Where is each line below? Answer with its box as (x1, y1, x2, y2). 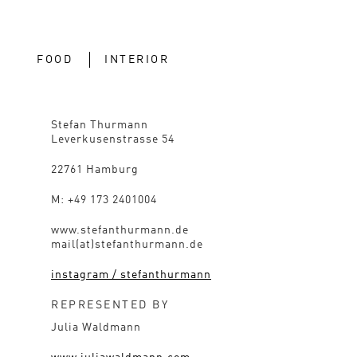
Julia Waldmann (51, 322, 141, 333)
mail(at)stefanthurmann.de (51, 239, 203, 250)
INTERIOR (104, 54, 169, 65)
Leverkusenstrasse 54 (51, 134, 175, 145)
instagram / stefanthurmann (51, 269, 211, 280)
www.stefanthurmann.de (51, 225, 189, 236)
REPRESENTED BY (51, 300, 169, 311)
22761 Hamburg (51, 164, 139, 175)
